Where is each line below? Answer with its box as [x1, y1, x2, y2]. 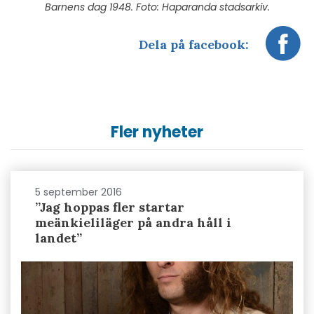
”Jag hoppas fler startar [35, 198, 184, 215]
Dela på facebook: [139, 36, 249, 53]
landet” [35, 229, 82, 246]
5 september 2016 [35, 184, 122, 199]
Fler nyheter [111, 121, 203, 143]
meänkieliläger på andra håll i [35, 214, 231, 231]
